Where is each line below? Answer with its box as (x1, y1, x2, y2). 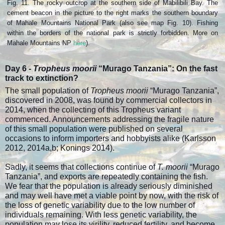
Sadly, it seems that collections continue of (5, 163, 157, 172)
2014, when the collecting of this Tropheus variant (5, 105, 181, 115)
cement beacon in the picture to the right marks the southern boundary (7, 9, 218, 17)
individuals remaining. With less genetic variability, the (5, 210, 197, 219)
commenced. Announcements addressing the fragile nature (5, 115, 214, 124)
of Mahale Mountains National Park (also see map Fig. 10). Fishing (7, 19, 218, 27)
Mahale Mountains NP (7, 39, 73, 47)
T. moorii (157, 163, 188, 172)
